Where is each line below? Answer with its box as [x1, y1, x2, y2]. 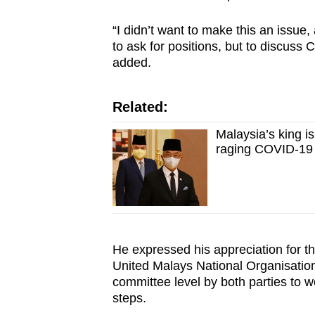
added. [112, 56, 155, 70]
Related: [112, 99, 168, 115]
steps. [112, 291, 150, 306]
